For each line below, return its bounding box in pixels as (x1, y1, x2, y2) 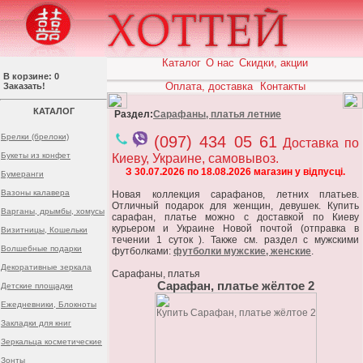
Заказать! (3, 81, 45, 91)
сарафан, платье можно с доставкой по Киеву (112, 211, 359, 223)
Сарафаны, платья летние (153, 109, 281, 120)
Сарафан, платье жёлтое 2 (156, 280, 314, 293)
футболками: (112, 246, 173, 257)
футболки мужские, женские (173, 246, 311, 257)
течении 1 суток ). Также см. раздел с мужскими (112, 234, 359, 246)
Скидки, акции (239, 57, 308, 69)
